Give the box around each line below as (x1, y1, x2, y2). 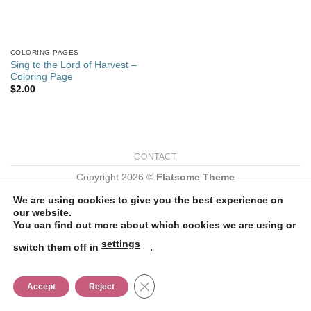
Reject (89, 281, 115, 292)
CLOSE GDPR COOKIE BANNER (144, 278, 300, 289)
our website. (13, 207, 72, 218)
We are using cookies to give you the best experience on (13, 194, 283, 205)
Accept (27, 281, 56, 292)
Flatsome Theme (156, 171, 235, 183)
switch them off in (13, 242, 101, 253)
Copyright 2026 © (76, 171, 156, 183)
